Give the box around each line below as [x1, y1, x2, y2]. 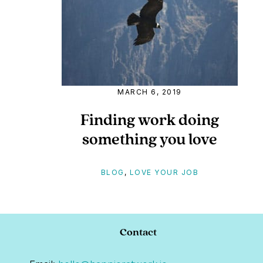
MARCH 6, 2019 [117, 87, 182, 96]
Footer [11, 225, 80, 254]
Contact [119, 225, 157, 238]
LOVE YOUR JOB [129, 168, 199, 177]
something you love [82, 129, 217, 148]
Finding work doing [80, 110, 219, 129]
